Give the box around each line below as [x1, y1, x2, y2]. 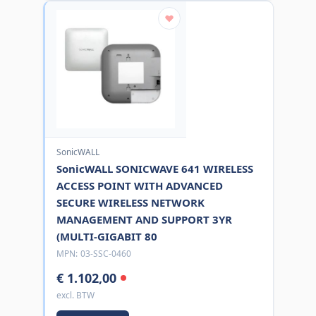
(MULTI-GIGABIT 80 [56, 229, 157, 243]
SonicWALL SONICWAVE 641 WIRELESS [56, 161, 253, 176]
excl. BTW [56, 288, 95, 301]
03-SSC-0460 [80, 247, 131, 260]
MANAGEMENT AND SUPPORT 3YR [56, 212, 232, 226]
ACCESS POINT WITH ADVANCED [56, 178, 223, 193]
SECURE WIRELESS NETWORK [56, 195, 205, 209]
